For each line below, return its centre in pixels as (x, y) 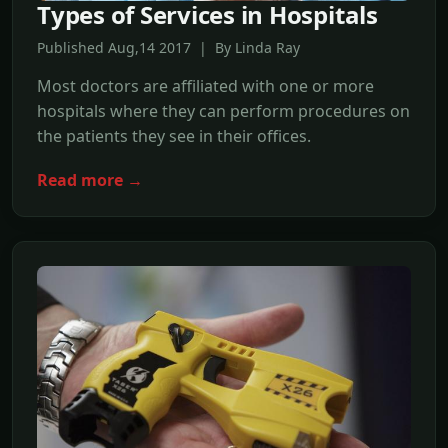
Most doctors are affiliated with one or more (205, 86)
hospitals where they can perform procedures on (223, 111)
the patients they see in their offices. (174, 136)
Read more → (90, 180)
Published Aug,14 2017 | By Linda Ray (168, 48)
